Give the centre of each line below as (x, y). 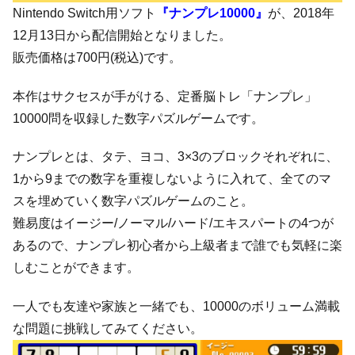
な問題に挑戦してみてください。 (108, 329)
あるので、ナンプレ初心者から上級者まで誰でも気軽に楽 (177, 246)
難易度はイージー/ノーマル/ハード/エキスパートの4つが (173, 223)
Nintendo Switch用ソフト (84, 13)
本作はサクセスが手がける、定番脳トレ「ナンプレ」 (165, 96)
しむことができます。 (76, 268)
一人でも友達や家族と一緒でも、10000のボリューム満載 (176, 307)
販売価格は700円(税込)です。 (97, 57)
